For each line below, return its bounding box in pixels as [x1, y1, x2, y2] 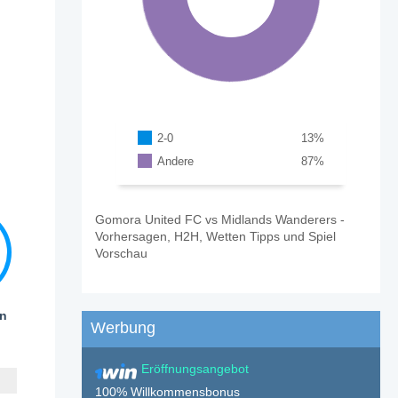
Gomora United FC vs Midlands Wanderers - [94, 211, 345, 227]
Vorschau [94, 245, 147, 260]
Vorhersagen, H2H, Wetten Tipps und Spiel [94, 228, 336, 243]
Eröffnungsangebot [140, 361, 249, 376]
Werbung [90, 318, 155, 337]
